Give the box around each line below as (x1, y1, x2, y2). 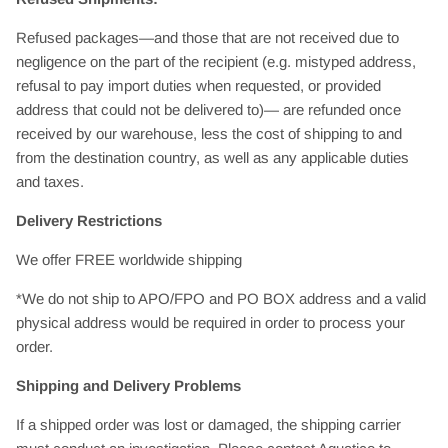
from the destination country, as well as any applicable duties (16, 148, 409, 166)
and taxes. (16, 172, 84, 190)
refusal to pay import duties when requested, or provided (16, 76, 381, 94)
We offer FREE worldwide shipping (16, 250, 246, 268)
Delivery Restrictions (16, 211, 162, 229)
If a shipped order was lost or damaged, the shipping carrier (16, 415, 401, 433)
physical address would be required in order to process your (16, 313, 405, 331)
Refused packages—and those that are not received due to (16, 28, 399, 46)
